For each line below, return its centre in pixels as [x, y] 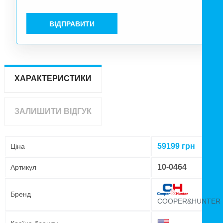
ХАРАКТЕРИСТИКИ [53, 79]
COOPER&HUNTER [189, 201]
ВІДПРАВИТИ [72, 24]
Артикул [23, 167]
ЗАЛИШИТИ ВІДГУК [53, 111]
